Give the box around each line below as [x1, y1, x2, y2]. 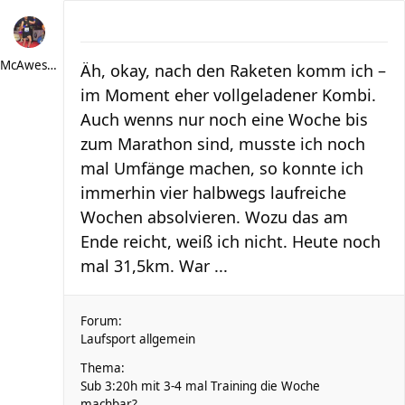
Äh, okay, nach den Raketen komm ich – [80, 60, 386, 81]
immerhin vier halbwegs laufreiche [80, 182, 346, 203]
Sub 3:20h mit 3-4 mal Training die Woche [80, 378, 320, 394]
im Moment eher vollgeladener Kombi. [80, 84, 376, 106]
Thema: [80, 360, 125, 376]
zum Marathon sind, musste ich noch [80, 133, 365, 155]
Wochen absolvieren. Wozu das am [80, 206, 348, 228]
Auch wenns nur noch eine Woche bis [80, 108, 368, 130]
